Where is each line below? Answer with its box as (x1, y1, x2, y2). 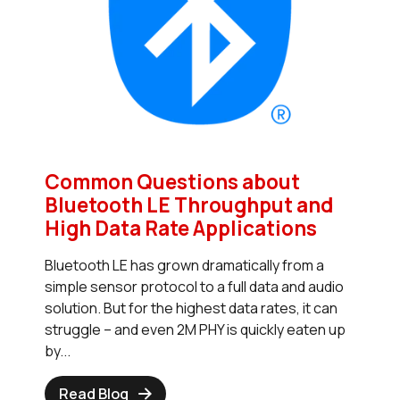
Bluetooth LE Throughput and (45, 191, 333, 220)
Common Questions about (45, 168, 300, 196)
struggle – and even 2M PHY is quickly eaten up (45, 320, 346, 340)
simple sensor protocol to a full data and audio (45, 277, 344, 297)
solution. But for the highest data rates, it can (45, 298, 337, 319)
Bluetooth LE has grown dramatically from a (45, 255, 324, 276)
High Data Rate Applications (45, 214, 317, 243)
